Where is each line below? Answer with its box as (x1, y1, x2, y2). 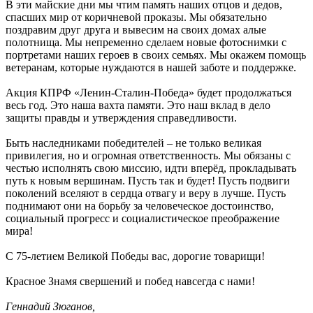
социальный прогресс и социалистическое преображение (6, 212, 279, 225)
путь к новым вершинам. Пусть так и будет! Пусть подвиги (6, 175, 290, 187)
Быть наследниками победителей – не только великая (6, 137, 261, 150)
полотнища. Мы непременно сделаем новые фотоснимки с (6, 36, 286, 49)
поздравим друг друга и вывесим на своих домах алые (6, 24, 266, 36)
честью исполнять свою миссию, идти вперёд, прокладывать (6, 162, 296, 175)
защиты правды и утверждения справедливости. (6, 112, 237, 124)
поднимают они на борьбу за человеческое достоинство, (6, 200, 274, 212)
